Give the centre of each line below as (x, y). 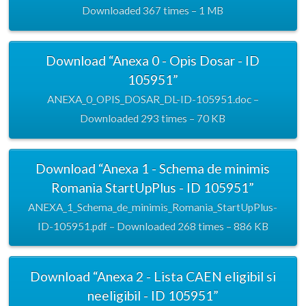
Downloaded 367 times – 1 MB (153, 11)
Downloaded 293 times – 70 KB (153, 119)
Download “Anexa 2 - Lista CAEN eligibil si (153, 276)
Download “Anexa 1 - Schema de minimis (153, 168)
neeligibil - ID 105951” (153, 295)
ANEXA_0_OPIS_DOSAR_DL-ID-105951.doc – (153, 99)
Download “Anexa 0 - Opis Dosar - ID (153, 61)
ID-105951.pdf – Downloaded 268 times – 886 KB (153, 226)
